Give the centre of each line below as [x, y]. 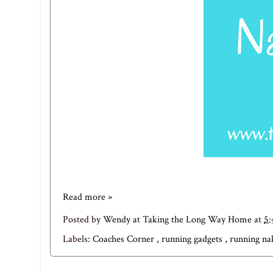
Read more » [87, 197]
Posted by [83, 219]
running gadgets [193, 239]
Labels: [78, 239]
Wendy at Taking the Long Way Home [179, 219]
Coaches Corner [125, 239]
